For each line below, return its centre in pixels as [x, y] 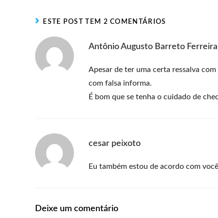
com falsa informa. [120, 83]
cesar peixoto [115, 144]
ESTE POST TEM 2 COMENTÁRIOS [105, 22]
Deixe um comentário [77, 209]
